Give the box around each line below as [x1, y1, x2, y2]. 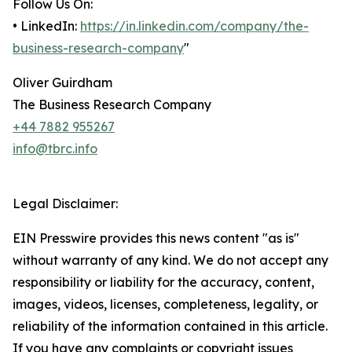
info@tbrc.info [13, 141, 97, 157]
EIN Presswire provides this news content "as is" [13, 230, 299, 247]
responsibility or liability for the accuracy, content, [13, 274, 314, 291]
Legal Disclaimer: [13, 196, 118, 212]
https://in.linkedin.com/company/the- [80, 18, 309, 35]
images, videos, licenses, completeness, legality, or [13, 296, 318, 313]
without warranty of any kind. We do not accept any [13, 252, 328, 269]
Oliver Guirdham [13, 75, 112, 91]
